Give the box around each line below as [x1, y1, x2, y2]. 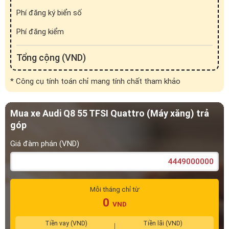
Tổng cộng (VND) [16, 6, 86, 17]
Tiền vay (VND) [45, 174, 87, 181]
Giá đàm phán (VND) [10, 93, 79, 103]
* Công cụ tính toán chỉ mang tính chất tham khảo [10, 31, 180, 40]
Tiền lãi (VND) [143, 174, 182, 181]
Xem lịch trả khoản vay [74, 216, 155, 226]
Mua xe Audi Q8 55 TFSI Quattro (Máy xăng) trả [10, 62, 209, 73]
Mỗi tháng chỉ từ [89, 139, 140, 148]
